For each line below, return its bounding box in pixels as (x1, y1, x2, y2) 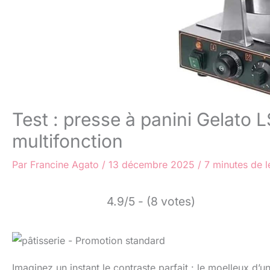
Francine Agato (30, 159, 102, 171)
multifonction (12, 130, 123, 152)
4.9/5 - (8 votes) (107, 194, 195, 209)
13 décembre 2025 (108, 159, 198, 171)
